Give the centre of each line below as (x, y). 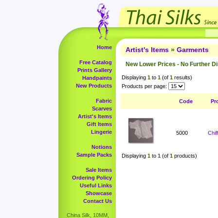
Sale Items (99, 170)
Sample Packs (94, 155)
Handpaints (97, 78)
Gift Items (99, 124)
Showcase (99, 193)
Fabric (104, 101)
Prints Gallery (95, 70)
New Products (94, 86)
